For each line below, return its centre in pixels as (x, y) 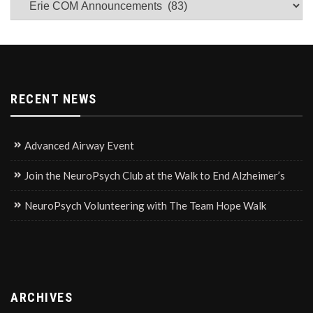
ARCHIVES (42, 297)
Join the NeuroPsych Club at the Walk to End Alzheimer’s (155, 175)
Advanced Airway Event (79, 145)
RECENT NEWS (54, 99)
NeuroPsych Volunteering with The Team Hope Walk (145, 205)
